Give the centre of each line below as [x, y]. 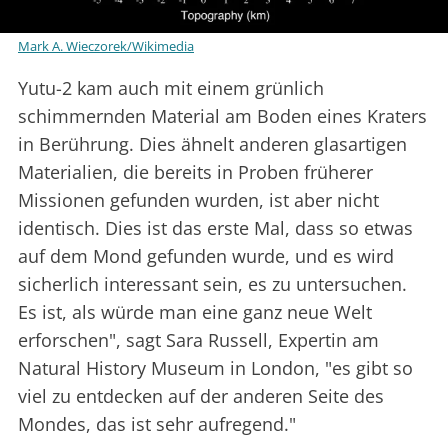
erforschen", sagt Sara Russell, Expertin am [198, 340]
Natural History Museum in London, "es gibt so [215, 368]
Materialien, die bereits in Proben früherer [195, 172]
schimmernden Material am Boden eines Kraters [222, 116]
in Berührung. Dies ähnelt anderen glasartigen [212, 144]
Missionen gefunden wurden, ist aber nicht [198, 200]
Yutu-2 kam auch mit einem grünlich [171, 88]
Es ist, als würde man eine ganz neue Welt [195, 312]
